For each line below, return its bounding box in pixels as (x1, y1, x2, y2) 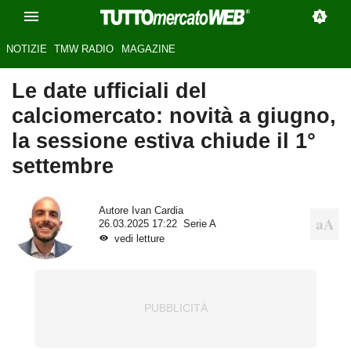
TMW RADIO (54, 43, 114, 56)
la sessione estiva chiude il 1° (12, 128, 316, 154)
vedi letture (114, 233, 165, 244)
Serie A (183, 218, 216, 230)
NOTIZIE (5, 43, 47, 56)
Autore (98, 204, 132, 216)
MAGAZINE (121, 43, 175, 56)
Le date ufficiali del (12, 78, 207, 103)
